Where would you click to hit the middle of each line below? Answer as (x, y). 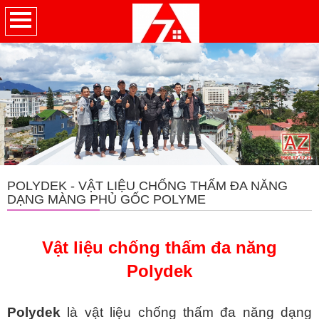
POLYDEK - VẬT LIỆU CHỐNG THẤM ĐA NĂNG (147, 186)
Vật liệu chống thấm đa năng (159, 248)
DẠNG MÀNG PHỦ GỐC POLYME (106, 200)
